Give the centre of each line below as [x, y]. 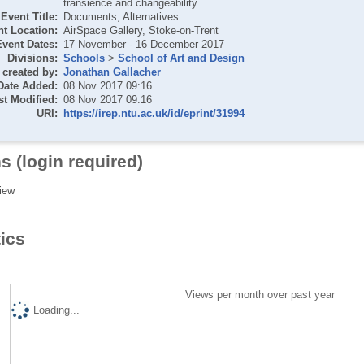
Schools [84, 58]
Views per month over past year [260, 295]
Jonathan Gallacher [112, 71]
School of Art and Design [181, 58]
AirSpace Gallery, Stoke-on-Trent [141, 30]
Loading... [56, 310]
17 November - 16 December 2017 [143, 44]
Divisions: [32, 58]
